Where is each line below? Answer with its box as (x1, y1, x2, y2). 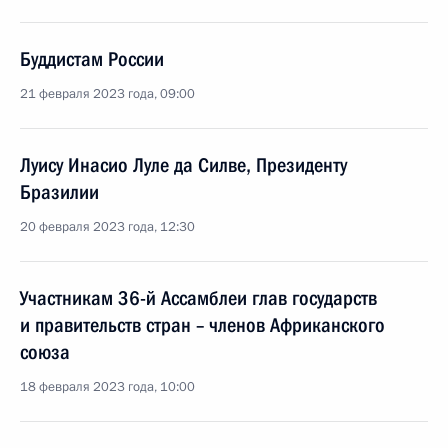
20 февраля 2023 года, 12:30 (20, 218, 195, 236)
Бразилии (20, 180, 99, 204)
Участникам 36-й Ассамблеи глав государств (20, 286, 377, 310)
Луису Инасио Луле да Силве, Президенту (20, 153, 347, 177)
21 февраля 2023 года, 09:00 (20, 85, 195, 103)
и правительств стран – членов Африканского (20, 313, 385, 337)
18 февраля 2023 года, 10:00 (20, 378, 195, 396)
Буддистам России (20, 47, 164, 71)
